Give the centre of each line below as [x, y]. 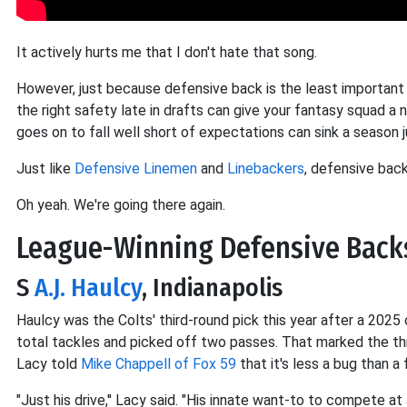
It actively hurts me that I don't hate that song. [167, 53]
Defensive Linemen [136, 169]
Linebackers [266, 169]
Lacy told [49, 364]
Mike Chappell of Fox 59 [159, 364]
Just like [45, 169]
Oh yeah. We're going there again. [121, 205]
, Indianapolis [212, 288]
